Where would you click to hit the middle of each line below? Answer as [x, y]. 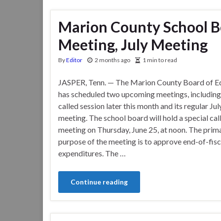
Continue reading [99, 182]
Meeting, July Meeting [133, 44]
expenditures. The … [92, 153]
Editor [74, 60]
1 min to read [160, 60]
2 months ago [112, 60]
